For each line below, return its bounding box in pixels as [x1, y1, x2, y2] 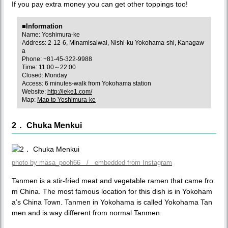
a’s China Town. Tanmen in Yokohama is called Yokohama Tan [12, 197, 212, 206]
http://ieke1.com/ [47, 88, 92, 95]
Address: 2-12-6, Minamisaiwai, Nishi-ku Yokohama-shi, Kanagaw [22, 39, 204, 46]
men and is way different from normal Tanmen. [12, 208, 162, 217]
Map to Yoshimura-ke [37, 96, 96, 103]
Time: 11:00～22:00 [22, 63, 76, 71]
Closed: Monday [22, 71, 67, 79]
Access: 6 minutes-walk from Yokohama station [22, 79, 151, 87]
